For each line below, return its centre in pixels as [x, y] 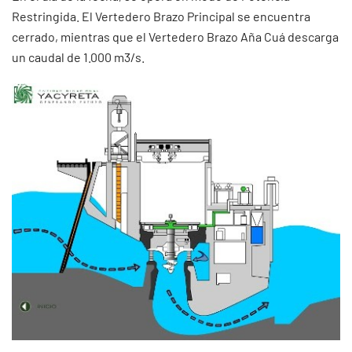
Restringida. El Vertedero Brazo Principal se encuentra [161, 16]
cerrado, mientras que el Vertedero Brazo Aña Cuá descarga [175, 36]
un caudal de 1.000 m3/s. [78, 57]
